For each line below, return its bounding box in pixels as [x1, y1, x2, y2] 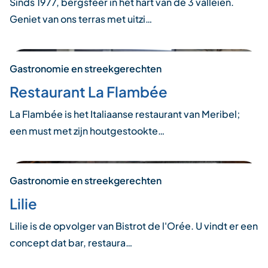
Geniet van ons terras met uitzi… [10, 12, 152, 25]
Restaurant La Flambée [10, 82, 167, 100]
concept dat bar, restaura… [10, 236, 132, 249]
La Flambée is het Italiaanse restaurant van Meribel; [10, 107, 240, 120]
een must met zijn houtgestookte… [10, 124, 165, 137]
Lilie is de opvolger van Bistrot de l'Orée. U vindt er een [10, 219, 258, 232]
